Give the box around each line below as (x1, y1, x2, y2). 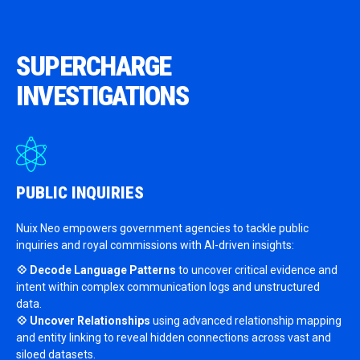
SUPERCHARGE (16, 51, 171, 82)
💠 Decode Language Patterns (16, 264, 176, 276)
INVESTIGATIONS (16, 80, 188, 112)
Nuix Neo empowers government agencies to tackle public (16, 222, 309, 235)
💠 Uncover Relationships (16, 314, 150, 327)
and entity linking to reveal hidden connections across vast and (16, 331, 331, 344)
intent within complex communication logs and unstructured (16, 280, 320, 293)
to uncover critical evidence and (176, 264, 337, 276)
